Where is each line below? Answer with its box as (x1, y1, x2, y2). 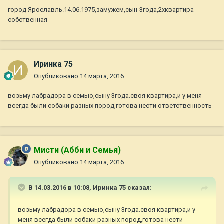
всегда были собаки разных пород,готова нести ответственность (8, 102, 212, 110)
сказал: (126, 184, 152, 192)
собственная (8, 16, 47, 24)
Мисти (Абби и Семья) (34, 145, 121, 155)
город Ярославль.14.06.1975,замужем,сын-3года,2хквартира (8, 6, 194, 14)
